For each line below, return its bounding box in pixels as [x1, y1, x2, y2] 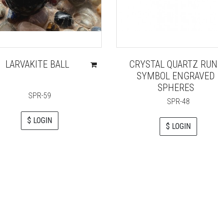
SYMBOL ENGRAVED [137, 70, 215, 82]
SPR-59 [28, 91, 51, 100]
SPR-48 [167, 96, 190, 106]
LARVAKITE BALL [5, 58, 69, 70]
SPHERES [157, 81, 194, 93]
